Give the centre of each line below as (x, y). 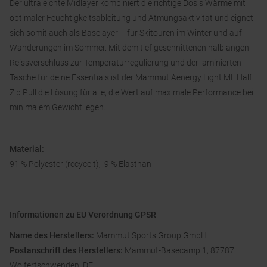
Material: (27, 149)
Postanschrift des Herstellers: (67, 251)
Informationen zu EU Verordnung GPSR (84, 215)
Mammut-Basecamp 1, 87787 (179, 251)
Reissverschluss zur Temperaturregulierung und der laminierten (125, 63)
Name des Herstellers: (53, 236)
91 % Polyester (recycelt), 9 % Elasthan (80, 164)
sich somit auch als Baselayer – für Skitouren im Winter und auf (126, 33)
